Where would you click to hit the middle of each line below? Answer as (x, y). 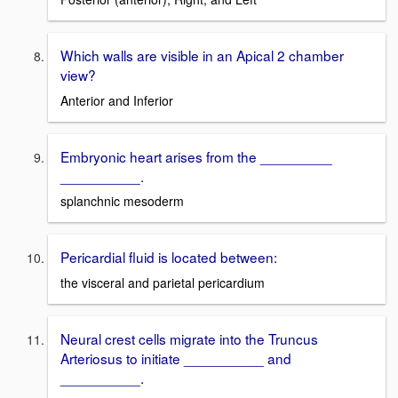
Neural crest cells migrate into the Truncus (189, 338)
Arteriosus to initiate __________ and (176, 358)
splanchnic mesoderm (122, 201)
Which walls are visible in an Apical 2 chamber (202, 55)
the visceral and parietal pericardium (163, 282)
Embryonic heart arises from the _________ (196, 156)
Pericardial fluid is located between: (169, 257)
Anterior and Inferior (117, 100)
